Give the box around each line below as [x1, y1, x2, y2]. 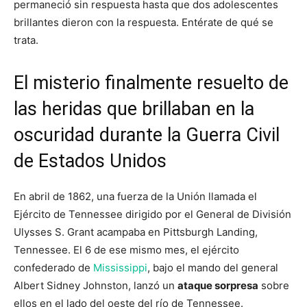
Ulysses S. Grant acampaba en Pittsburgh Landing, [14, 225, 258, 238]
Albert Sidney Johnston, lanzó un [14, 279, 177, 292]
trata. [14, 34, 38, 47]
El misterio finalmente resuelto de [14, 72, 288, 94]
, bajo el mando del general [147, 261, 278, 274]
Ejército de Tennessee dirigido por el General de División [14, 208, 291, 221]
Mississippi [90, 261, 147, 274]
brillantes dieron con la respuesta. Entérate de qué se [14, 16, 273, 29]
